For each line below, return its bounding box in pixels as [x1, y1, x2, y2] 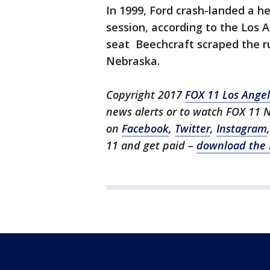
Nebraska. [106, 54, 160, 68]
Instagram [216, 121, 267, 136]
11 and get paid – [106, 138, 196, 152]
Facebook [122, 121, 169, 136]
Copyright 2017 [106, 87, 185, 102]
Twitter [175, 121, 210, 136]
